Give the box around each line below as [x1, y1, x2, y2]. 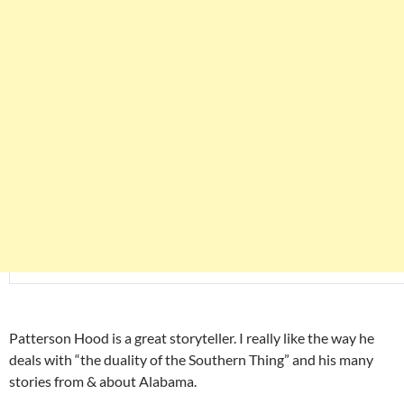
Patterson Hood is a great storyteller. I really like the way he [9, 329, 374, 347]
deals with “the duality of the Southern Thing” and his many [9, 351, 373, 369]
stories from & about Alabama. [9, 372, 197, 390]
